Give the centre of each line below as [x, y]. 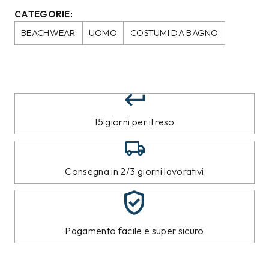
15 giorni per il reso [134, 122]
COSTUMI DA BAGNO [174, 33]
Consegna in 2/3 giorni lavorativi [134, 171]
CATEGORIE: [44, 14]
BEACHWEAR [48, 33]
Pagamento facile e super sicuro [134, 231]
